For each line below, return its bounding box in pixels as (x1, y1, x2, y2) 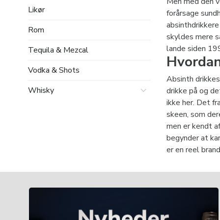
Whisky (28, 84, 54, 96)
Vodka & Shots (28, 64, 80, 76)
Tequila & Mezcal (28, 44, 88, 55)
